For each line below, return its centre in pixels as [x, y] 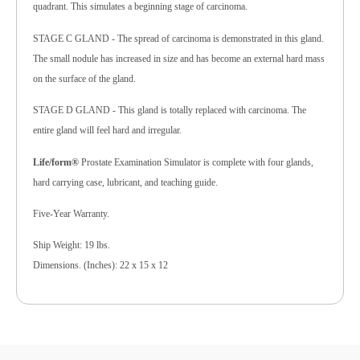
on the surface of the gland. [84, 78]
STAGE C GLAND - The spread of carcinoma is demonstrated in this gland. [178, 38]
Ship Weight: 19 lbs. [72, 245]
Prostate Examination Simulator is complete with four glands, [196, 162]
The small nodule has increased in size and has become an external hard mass [179, 58]
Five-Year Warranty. [71, 213]
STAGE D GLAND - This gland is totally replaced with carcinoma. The [170, 110]
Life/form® [56, 162]
